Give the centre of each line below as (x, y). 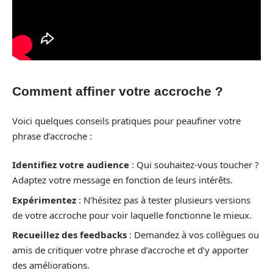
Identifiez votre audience (71, 165)
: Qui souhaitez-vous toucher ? (194, 165)
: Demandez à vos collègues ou (193, 235)
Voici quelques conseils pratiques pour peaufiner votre (126, 120)
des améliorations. (51, 265)
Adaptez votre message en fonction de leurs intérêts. (122, 180)
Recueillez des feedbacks (69, 235)
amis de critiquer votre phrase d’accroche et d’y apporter (130, 250)
